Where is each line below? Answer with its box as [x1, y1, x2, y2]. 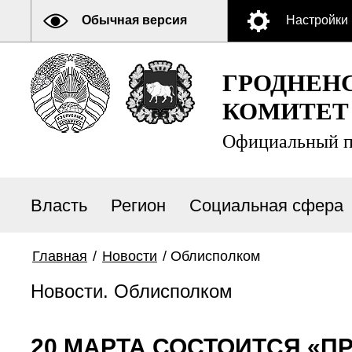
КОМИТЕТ [222, 97, 349, 125]
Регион [111, 196, 166, 215]
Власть [31, 196, 87, 215]
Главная [32, 248, 87, 264]
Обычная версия [82, 13, 187, 27]
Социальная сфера [189, 196, 343, 215]
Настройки [286, 13, 348, 27]
